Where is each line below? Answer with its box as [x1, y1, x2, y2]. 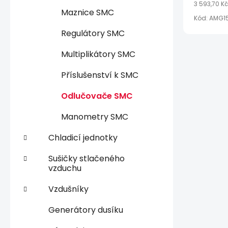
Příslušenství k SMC [61, 69, 138, 81]
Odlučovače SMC [61, 90, 133, 102]
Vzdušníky [48, 183, 89, 195]
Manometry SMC [61, 110, 128, 123]
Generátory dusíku [48, 204, 123, 216]
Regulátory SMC [61, 27, 125, 39]
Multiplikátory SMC [61, 48, 135, 60]
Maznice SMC [61, 6, 114, 18]
